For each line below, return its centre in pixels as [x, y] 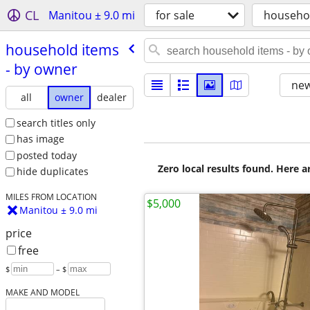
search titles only [56, 122]
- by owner [41, 69]
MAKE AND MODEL [42, 292]
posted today [46, 155]
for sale [175, 15]
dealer [112, 97]
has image [40, 139]
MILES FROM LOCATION [51, 197]
